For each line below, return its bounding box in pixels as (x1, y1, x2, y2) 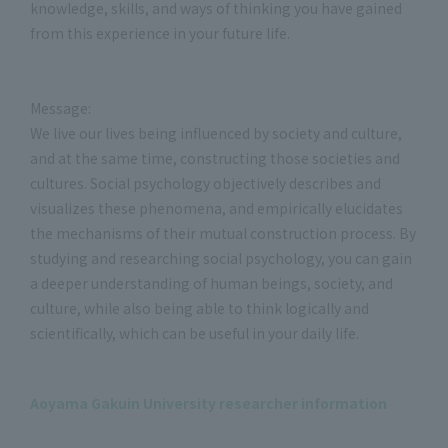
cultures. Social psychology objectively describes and (30, 173, 381, 193)
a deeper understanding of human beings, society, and (30, 273, 393, 293)
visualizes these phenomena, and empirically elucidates (30, 198, 403, 218)
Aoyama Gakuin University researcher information (30, 393, 387, 413)
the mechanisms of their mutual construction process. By (30, 223, 416, 243)
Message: (30, 98, 91, 118)
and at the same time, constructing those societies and (30, 148, 400, 168)
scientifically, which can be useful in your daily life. (30, 323, 359, 343)
